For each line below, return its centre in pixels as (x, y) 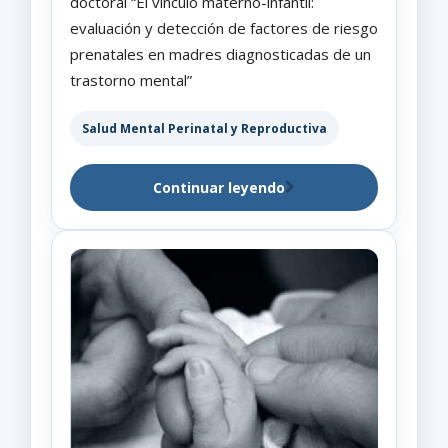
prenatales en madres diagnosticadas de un (220, 53)
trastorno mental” (131, 79)
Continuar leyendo (219, 187)
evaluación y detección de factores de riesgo (224, 27)
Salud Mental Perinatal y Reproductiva (204, 128)
